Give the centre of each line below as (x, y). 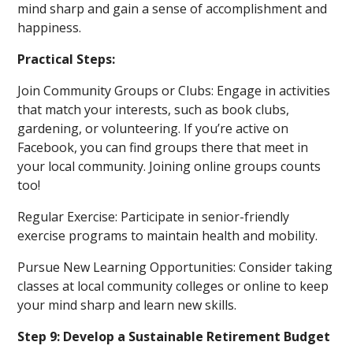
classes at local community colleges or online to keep (173, 286)
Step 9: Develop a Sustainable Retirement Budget (174, 336)
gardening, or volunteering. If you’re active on (153, 128)
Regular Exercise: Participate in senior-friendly (154, 217)
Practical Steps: (67, 59)
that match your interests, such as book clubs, (154, 110)
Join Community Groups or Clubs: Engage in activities (174, 91)
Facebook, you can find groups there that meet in (163, 147)
